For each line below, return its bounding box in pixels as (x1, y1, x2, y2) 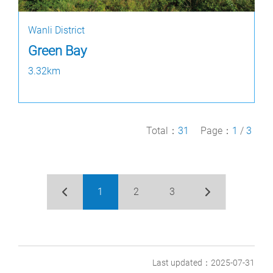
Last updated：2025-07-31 (152, 258, 255, 269)
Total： (146, 124, 178, 136)
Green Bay (28, 42, 87, 58)
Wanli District (28, 24, 85, 36)
